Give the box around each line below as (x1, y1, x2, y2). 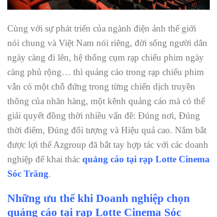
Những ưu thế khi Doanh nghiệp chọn (7, 192, 190, 205)
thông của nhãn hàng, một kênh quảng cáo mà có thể (7, 96, 205, 107)
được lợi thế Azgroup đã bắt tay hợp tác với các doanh (7, 139, 208, 150)
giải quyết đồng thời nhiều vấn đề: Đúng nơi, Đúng (7, 110, 200, 121)
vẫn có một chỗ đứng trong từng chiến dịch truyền (7, 81, 195, 92)
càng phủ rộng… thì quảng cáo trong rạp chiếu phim (7, 67, 204, 77)
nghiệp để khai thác (7, 154, 82, 165)
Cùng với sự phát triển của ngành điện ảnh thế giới (7, 23, 196, 34)
